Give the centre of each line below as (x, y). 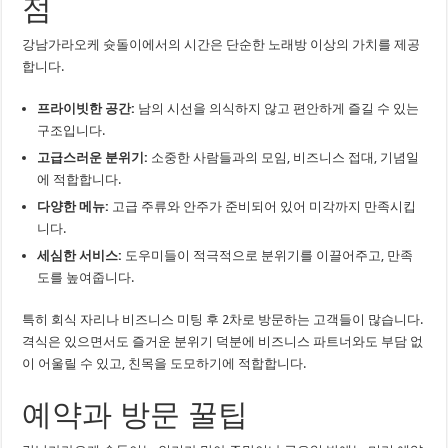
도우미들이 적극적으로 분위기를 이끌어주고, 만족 (268, 255)
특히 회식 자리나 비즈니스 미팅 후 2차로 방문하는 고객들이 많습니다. (223, 319)
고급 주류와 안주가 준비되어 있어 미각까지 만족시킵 (263, 206)
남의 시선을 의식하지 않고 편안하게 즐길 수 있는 (277, 108)
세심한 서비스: (80, 255)
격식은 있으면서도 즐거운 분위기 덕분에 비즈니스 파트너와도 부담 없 (223, 341)
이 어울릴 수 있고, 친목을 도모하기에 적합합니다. (164, 363)
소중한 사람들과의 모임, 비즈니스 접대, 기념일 (284, 157)
